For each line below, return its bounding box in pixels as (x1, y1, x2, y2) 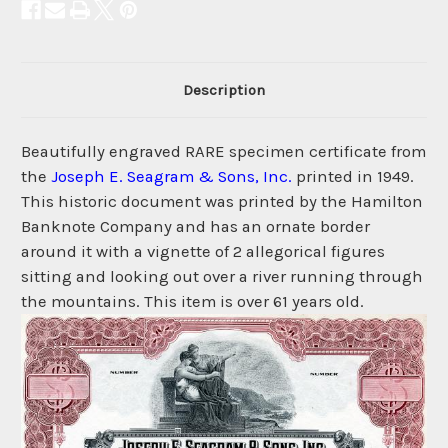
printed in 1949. (292, 167, 414, 187)
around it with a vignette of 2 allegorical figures (21, 242, 385, 262)
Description (183, 81, 265, 100)
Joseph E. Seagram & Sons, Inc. (51, 167, 292, 187)
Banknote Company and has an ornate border (21, 217, 370, 237)
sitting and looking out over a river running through (21, 267, 423, 287)
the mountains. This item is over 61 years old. (21, 292, 364, 312)
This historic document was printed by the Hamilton (21, 192, 423, 212)
